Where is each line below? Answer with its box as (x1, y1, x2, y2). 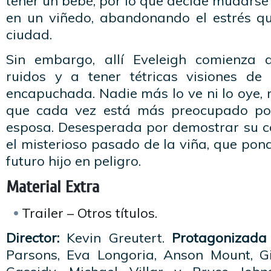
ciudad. (6, 26, 52, 43)
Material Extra (6, 177, 99, 197)
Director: (6, 229, 59, 246)
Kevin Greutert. (59, 229, 172, 246)
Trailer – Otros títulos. (22, 204, 157, 221)
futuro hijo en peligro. (6, 152, 141, 169)
